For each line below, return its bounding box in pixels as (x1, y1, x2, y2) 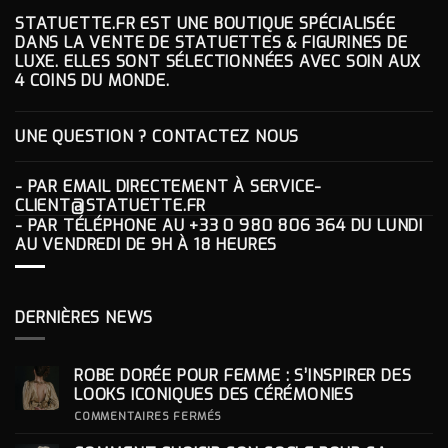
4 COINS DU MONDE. (15, 70, 170, 92)
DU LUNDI (345, 215, 424, 237)
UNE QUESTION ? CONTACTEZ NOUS (15, 126, 300, 148)
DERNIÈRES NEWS (15, 306, 154, 328)
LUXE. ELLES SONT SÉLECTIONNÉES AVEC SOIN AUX (15, 51, 422, 73)
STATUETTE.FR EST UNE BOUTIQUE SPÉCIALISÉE (15, 13, 396, 35)
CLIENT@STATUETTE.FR (15, 195, 207, 217)
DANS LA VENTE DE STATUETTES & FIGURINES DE (15, 32, 408, 54)
